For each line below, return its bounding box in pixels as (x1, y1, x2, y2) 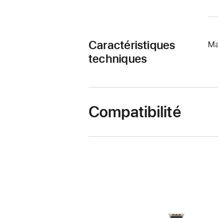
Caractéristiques (89, 37, 176, 52)
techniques (89, 51, 147, 66)
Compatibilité (89, 102, 181, 121)
